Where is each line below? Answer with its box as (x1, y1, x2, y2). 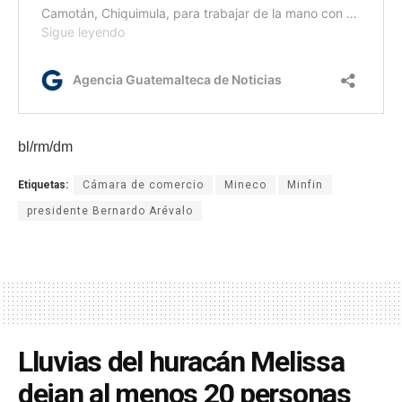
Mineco (224, 178, 267, 191)
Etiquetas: (18, 178, 68, 191)
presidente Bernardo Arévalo (27, 204, 193, 217)
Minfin (287, 178, 323, 191)
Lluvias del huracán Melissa (18, 344, 345, 379)
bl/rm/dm (18, 138, 73, 154)
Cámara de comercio (83, 178, 204, 191)
